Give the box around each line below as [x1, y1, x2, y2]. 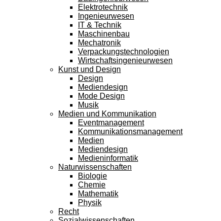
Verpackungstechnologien [78, 47, 169, 56]
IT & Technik [78, 21, 121, 29]
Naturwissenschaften [58, 163, 132, 171]
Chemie [78, 181, 106, 189]
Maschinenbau [78, 30, 130, 38]
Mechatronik [78, 38, 121, 47]
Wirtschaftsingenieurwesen [78, 56, 173, 65]
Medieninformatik [78, 154, 138, 162]
